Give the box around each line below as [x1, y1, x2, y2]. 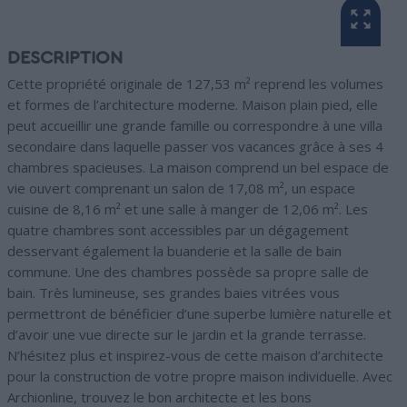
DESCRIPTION [7, 49, 123, 68]
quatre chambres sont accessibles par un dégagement [7, 221, 349, 240]
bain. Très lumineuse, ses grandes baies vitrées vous [7, 283, 340, 303]
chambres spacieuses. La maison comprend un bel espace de [7, 158, 389, 177]
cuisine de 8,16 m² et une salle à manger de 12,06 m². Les [7, 200, 368, 219]
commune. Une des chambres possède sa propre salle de [7, 263, 369, 282]
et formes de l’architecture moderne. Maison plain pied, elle [7, 95, 378, 114]
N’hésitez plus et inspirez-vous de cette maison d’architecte [7, 346, 383, 365]
